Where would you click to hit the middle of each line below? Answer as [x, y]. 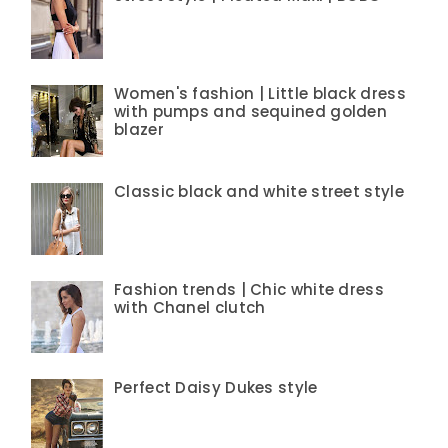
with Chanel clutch [190, 307]
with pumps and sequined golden [251, 111]
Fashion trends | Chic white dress [249, 289]
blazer [139, 129]
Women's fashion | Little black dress [260, 93]
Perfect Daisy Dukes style [216, 387]
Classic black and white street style [259, 191]
